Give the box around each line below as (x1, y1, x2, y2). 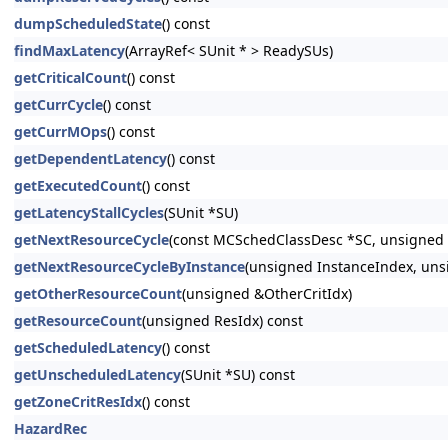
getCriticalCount (14, 68, 127, 87)
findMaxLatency (14, 41, 125, 60)
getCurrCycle (14, 95, 103, 114)
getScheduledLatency (14, 338, 162, 357)
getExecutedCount (14, 176, 142, 195)
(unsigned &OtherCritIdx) (182, 284, 352, 303)
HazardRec (14, 419, 87, 438)
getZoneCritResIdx (14, 392, 142, 411)
